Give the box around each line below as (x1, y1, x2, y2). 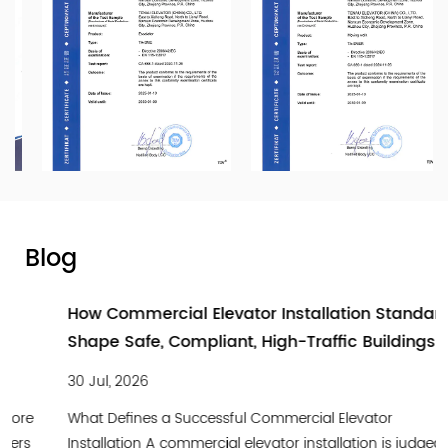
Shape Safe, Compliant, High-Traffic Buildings (25, 328, 393, 355)
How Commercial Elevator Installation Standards (25, 300, 418, 327)
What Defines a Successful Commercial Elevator (25, 406, 350, 430)
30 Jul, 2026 (25, 369, 106, 393)
